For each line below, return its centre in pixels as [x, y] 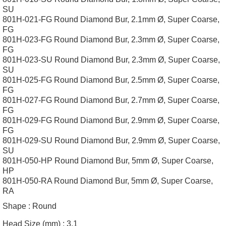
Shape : [16, 206]
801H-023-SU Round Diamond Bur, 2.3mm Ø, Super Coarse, [111, 60]
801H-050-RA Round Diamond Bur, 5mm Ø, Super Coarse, [108, 181]
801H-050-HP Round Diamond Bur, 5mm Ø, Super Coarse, [108, 161]
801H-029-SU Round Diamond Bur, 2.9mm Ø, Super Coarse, [111, 140]
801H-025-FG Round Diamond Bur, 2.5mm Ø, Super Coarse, [111, 80]
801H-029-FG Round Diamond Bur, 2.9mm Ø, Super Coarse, [111, 120]
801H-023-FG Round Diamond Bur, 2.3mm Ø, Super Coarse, [111, 40]
